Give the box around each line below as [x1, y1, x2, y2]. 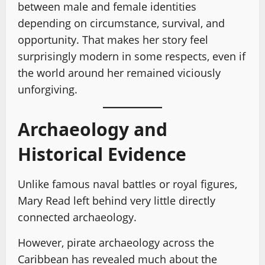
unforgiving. [18, 82, 77, 96]
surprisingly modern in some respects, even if [18, 49, 245, 63]
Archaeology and [18, 117, 167, 141]
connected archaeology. [18, 209, 137, 224]
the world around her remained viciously [18, 65, 221, 80]
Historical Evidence [18, 141, 186, 166]
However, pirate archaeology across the [18, 235, 214, 250]
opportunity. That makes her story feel [18, 32, 208, 47]
